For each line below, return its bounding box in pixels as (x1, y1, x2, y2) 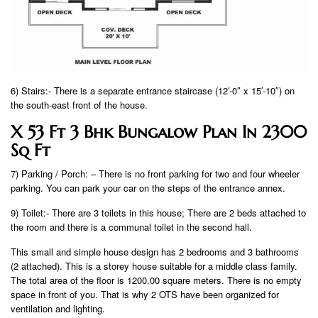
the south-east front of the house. (11, 97, 148, 111)
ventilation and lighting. (11, 301, 105, 315)
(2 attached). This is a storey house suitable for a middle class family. (11, 258, 297, 273)
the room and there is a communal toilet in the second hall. (11, 219, 252, 234)
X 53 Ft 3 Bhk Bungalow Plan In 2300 (11, 121, 307, 143)
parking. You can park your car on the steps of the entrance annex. (11, 180, 285, 194)
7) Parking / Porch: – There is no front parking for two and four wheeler (11, 166, 300, 180)
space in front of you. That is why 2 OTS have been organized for (11, 287, 279, 301)
